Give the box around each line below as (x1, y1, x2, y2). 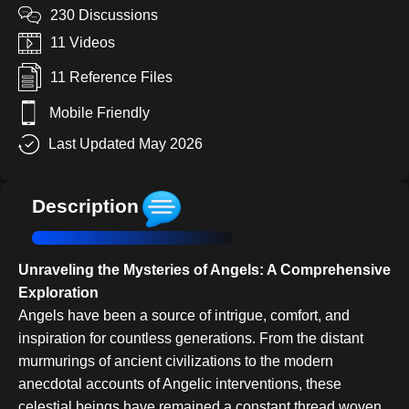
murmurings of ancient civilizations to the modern (18, 353, 333, 370)
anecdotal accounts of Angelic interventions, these (18, 376, 341, 393)
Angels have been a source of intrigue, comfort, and (18, 308, 350, 324)
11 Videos (50, 35, 115, 51)
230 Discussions (50, 6, 158, 23)
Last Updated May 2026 (47, 136, 203, 152)
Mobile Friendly (49, 104, 151, 121)
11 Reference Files (50, 68, 173, 85)
